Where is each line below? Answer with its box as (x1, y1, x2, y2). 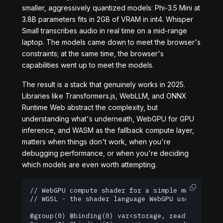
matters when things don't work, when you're (22, 137, 171, 146)
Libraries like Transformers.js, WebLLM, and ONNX (22, 92, 187, 100)
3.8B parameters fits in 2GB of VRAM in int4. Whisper (22, 15, 193, 23)
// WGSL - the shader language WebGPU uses (30, 195, 193, 203)
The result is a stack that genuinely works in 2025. (22, 80, 185, 89)
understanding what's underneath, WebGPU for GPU (22, 114, 194, 123)
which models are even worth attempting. (22, 160, 157, 169)
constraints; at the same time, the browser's (22, 49, 164, 58)
